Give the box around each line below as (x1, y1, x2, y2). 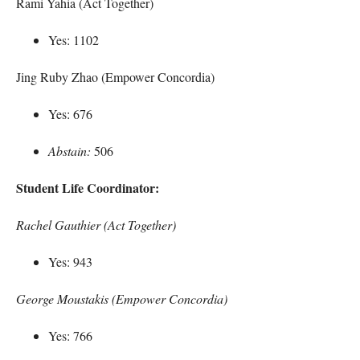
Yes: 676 (48, 104, 92, 122)
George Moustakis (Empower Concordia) (16, 289, 227, 307)
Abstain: (48, 141, 91, 159)
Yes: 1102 (48, 31, 99, 48)
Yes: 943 (48, 252, 92, 270)
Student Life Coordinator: (16, 178, 159, 197)
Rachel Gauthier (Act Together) (16, 215, 176, 233)
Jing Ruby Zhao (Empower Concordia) (16, 67, 215, 85)
